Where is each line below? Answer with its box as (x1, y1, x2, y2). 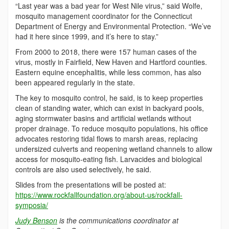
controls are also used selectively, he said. (15, 164, 151, 174)
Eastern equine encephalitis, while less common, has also (15, 66, 201, 77)
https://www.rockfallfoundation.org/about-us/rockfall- (15, 189, 182, 200)
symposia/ (15, 199, 48, 210)
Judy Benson (15, 215, 57, 225)
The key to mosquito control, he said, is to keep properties (15, 92, 203, 103)
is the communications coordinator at (57, 215, 178, 225)
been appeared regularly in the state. (15, 77, 135, 87)
